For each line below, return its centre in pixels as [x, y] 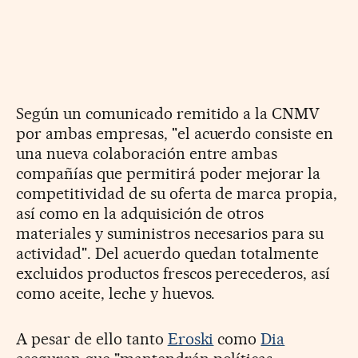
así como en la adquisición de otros [140, 213]
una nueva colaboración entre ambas [147, 153]
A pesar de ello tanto [92, 338]
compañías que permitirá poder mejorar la [169, 173]
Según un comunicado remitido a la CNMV [168, 113]
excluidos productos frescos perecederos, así [173, 273]
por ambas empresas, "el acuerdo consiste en [175, 133]
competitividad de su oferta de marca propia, [177, 193]
